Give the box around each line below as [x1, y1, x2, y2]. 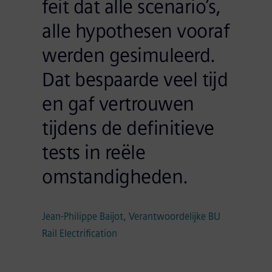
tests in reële [42, 141, 146, 164]
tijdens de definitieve [42, 117, 214, 140]
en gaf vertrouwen [42, 92, 194, 115]
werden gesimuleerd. [42, 44, 216, 67]
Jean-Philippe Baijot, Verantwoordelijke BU [42, 211, 221, 222]
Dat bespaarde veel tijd [42, 68, 228, 91]
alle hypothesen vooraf [42, 19, 230, 42]
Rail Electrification [42, 228, 118, 239]
